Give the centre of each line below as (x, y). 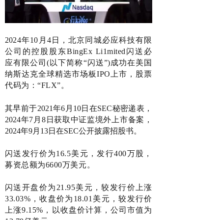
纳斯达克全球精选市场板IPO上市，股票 (79, 74)
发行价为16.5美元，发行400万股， (87, 153)
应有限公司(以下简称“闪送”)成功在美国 (79, 62)
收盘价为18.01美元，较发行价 (96, 198)
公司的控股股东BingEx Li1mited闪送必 (79, 51)
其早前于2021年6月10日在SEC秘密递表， (79, 108)
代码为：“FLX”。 (37, 85)
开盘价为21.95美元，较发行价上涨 (87, 187)
